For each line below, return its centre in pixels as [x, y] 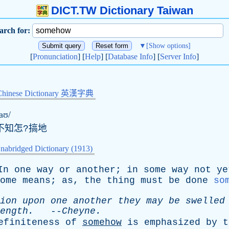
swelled [205, 201]
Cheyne [79, 211]
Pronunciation [55, 56]
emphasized [172, 222]
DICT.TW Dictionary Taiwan [122, 10]
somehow [102, 222]
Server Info [178, 56]
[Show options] [168, 46]
